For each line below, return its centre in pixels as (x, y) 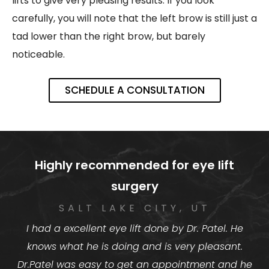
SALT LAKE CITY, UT (134, 208)
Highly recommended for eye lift (134, 165)
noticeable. (38, 55)
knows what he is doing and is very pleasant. (134, 247)
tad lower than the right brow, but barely (109, 37)
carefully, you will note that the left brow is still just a (134, 19)
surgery (134, 186)
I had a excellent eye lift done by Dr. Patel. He (134, 229)
